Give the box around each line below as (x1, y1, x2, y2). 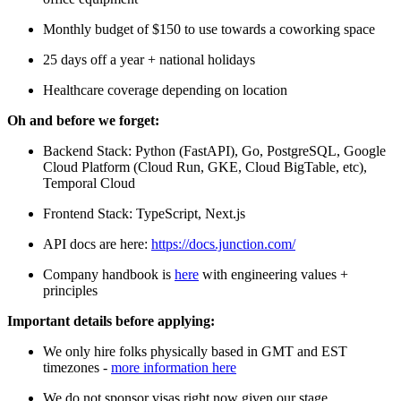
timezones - (43, 360, 111, 376)
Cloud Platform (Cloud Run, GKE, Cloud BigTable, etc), (43, 159, 367, 175)
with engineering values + (199, 267, 348, 283)
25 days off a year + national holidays (43, 52, 255, 68)
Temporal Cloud (43, 175, 135, 192)
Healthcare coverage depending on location (43, 82, 287, 98)
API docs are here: (43, 236, 151, 252)
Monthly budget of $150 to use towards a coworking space (43, 21, 375, 38)
